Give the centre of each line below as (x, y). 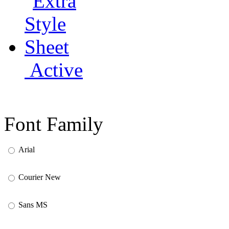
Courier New (40, 177)
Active (54, 70)
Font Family (54, 124)
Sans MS (33, 204)
